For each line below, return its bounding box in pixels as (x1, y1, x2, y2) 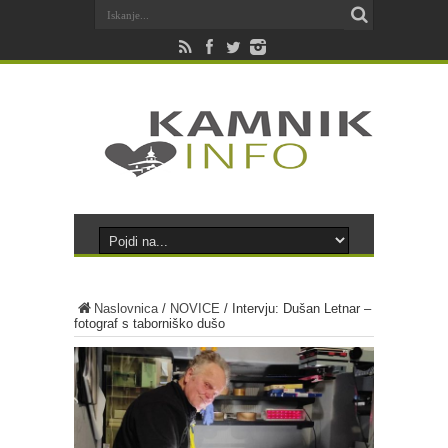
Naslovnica (94, 301, 158, 316)
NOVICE (170, 301, 220, 316)
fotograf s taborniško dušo (74, 316, 225, 331)
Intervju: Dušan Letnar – (232, 301, 371, 316)
